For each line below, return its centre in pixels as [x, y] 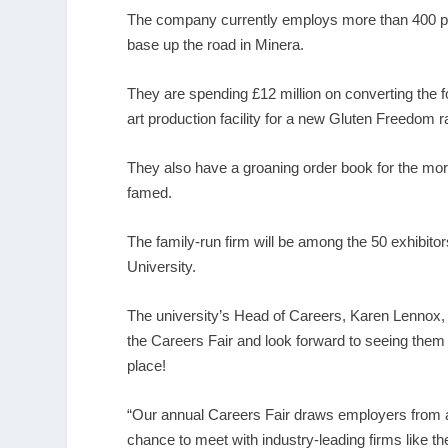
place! [147, 365]
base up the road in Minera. [216, 44]
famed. [150, 192]
